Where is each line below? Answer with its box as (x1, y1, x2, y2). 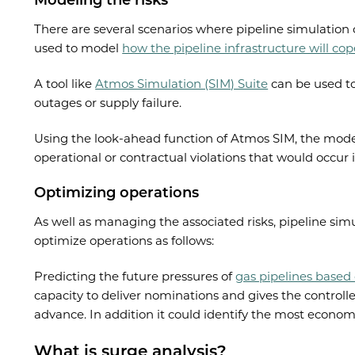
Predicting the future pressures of (34, 268, 236, 284)
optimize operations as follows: (34, 232, 215, 248)
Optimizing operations (34, 183, 200, 201)
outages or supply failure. (34, 94, 182, 110)
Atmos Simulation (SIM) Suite (95, 75, 269, 91)
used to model (34, 40, 123, 55)
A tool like (34, 75, 96, 91)
